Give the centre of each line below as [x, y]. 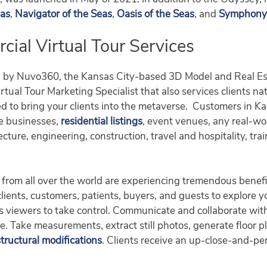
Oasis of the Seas [156, 15]
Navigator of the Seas [64, 15]
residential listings [102, 122]
